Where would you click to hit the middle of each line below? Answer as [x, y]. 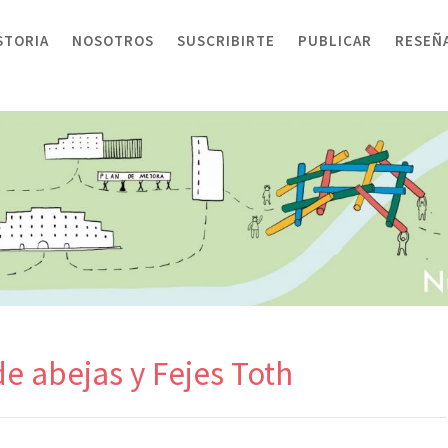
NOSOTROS [113, 40]
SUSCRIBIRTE [226, 40]
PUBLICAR [335, 40]
